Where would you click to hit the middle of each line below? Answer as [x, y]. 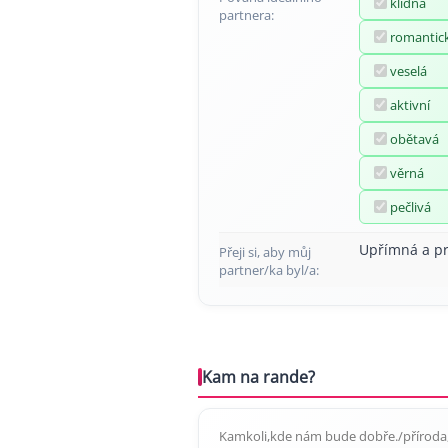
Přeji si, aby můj [265, 251]
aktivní [410, 104]
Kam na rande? [258, 376]
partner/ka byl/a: [269, 269]
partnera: [246, 14]
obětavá [414, 138]
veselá [408, 70]
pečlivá [410, 206]
